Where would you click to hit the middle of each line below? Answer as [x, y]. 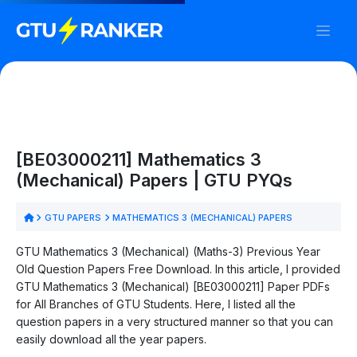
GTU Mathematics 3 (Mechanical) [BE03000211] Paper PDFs [173, 286]
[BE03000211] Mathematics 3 [139, 159]
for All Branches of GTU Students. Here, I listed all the [156, 304]
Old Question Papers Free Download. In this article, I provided [178, 269]
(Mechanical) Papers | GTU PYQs [154, 180]
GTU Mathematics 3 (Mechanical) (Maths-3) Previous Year [168, 251]
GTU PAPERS [73, 217]
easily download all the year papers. [111, 339]
